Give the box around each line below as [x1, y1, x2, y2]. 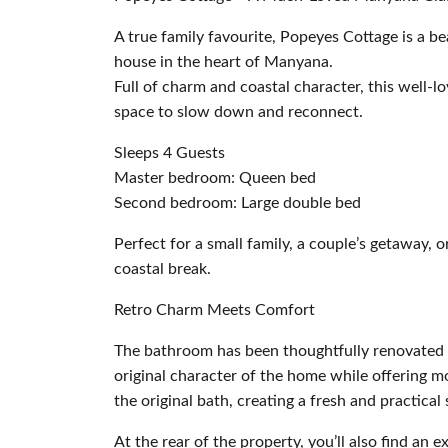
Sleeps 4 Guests [114, 145, 225, 161]
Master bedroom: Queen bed [114, 170, 316, 186]
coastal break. [114, 261, 211, 277]
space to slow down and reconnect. [114, 104, 363, 120]
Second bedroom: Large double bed [114, 195, 361, 211]
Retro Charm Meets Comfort [114, 302, 315, 318]
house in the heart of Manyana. [114, 54, 333, 70]
